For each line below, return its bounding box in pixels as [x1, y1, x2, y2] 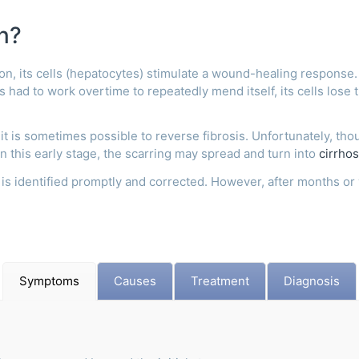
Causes [114, 273, 156, 289]
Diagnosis [284, 273, 340, 289]
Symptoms [19, 273, 79, 289]
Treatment [191, 273, 249, 289]
